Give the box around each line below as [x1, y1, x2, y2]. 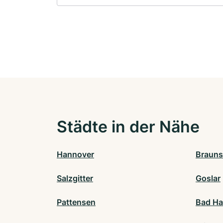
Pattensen [57, 197, 96, 207]
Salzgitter [57, 173, 93, 183]
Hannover [57, 149, 94, 159]
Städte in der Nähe [57, 116, 200, 136]
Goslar [196, 173, 221, 183]
